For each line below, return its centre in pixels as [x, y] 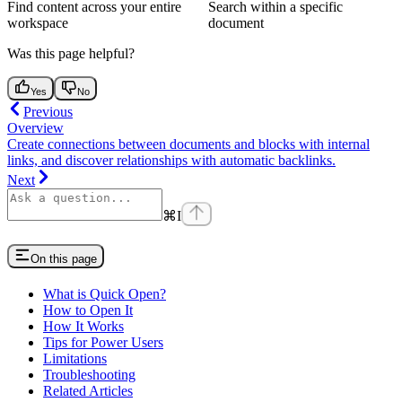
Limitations [75, 358]
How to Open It [88, 310]
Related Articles [88, 390]
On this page [64, 258]
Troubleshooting [89, 374]
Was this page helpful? [71, 53]
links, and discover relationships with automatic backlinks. [171, 160]
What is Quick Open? [105, 293]
